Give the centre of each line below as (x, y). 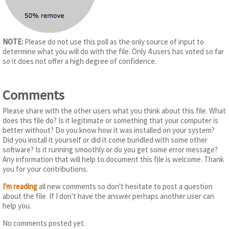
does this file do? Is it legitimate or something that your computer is (110, 120)
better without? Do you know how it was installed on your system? (109, 130)
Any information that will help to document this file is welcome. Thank (113, 159)
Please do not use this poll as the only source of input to (113, 42)
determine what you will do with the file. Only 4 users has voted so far (113, 52)
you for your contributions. (45, 169)
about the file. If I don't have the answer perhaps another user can (108, 196)
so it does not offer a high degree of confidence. (79, 61)
